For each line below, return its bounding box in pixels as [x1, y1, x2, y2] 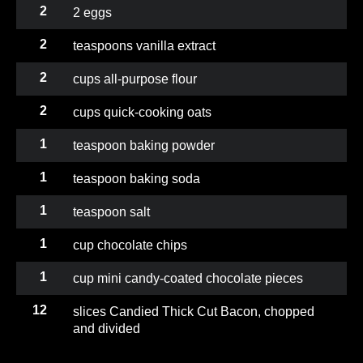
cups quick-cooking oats [73, 105, 211, 119]
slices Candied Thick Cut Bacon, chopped [73, 304, 314, 318]
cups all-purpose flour [73, 71, 197, 86]
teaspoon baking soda [73, 171, 200, 186]
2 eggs [73, 5, 112, 19]
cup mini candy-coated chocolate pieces [73, 271, 303, 285]
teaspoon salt [73, 204, 150, 219]
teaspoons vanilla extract [73, 38, 216, 53]
